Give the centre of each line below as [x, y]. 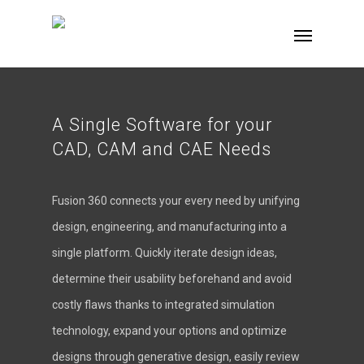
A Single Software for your [162, 124]
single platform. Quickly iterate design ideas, [165, 252]
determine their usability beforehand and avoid [172, 278]
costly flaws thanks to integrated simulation [163, 304]
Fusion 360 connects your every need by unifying [176, 200]
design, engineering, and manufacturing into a [169, 226]
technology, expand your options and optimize [169, 330]
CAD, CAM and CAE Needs [162, 149]
